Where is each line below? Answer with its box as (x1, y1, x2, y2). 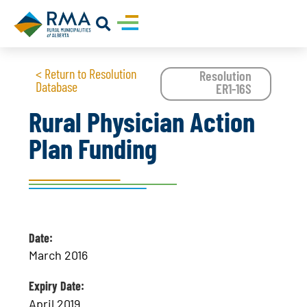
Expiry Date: (29, 278, 85, 294)
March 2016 (29, 247, 88, 263)
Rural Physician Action (29, 104, 256, 138)
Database (36, 78, 78, 95)
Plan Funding (29, 131, 158, 165)
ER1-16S (216, 80, 252, 97)
